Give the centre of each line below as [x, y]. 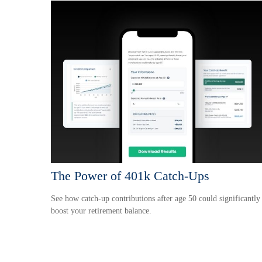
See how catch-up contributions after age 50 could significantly [156, 199]
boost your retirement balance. [101, 211]
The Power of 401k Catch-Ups [130, 176]
